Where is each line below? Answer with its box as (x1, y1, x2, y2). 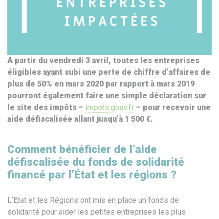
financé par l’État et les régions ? (7, 168, 176, 181)
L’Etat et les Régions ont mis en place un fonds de (7, 196, 179, 205)
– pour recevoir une (134, 103, 211, 112)
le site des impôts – (7, 103, 86, 112)
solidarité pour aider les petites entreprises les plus (7, 207, 186, 217)
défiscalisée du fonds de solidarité (7, 155, 184, 168)
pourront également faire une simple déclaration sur (7, 91, 206, 101)
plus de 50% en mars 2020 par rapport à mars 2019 (7, 79, 195, 89)
